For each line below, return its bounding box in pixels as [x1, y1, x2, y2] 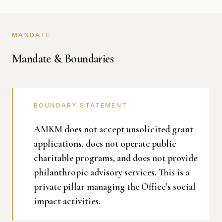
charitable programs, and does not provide [34, 152, 197, 164]
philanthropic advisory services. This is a [34, 166, 189, 178]
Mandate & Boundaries [12, 52, 113, 66]
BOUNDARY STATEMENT [34, 102, 127, 109]
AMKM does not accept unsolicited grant [34, 123, 193, 135]
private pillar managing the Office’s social [34, 181, 196, 193]
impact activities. [34, 195, 101, 207]
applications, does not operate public [34, 138, 176, 150]
